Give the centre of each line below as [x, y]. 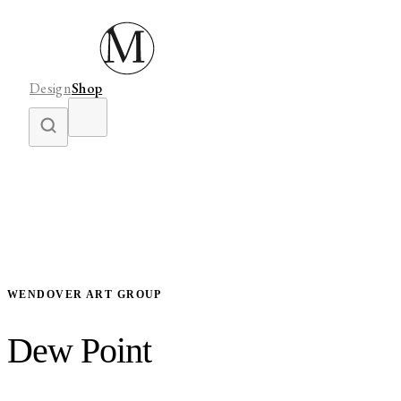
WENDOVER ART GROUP [85, 294]
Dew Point [79, 350]
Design [50, 88]
